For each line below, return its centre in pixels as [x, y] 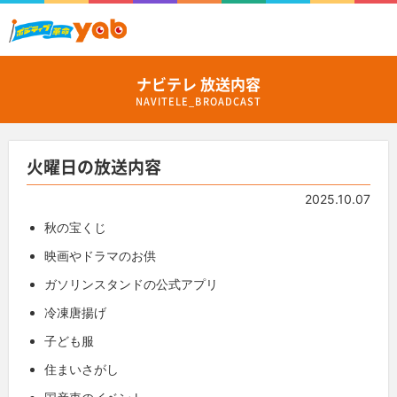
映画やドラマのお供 [100, 255]
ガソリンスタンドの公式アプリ [131, 284]
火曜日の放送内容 [94, 166]
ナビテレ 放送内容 [198, 83]
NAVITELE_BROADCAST [198, 101]
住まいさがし [82, 369]
